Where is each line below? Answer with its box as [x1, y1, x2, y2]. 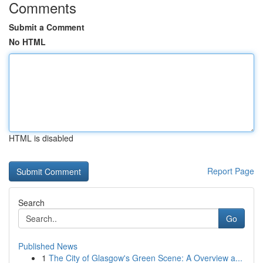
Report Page [207, 165, 254, 177]
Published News [18, 240, 77, 252]
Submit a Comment [9, 21, 85, 33]
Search [18, 197, 45, 208]
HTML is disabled [9, 132, 73, 144]
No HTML [9, 36, 46, 48]
